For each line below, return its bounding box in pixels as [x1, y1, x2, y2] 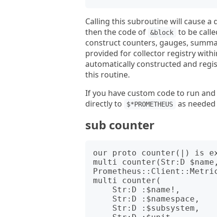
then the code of [85, 27, 148, 37]
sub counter [85, 117, 155, 133]
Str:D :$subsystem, [93, 203, 112, 213]
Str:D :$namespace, [93, 194, 112, 203]
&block [150, 29, 174, 36]
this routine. [85, 69, 130, 80]
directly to [85, 98, 124, 109]
